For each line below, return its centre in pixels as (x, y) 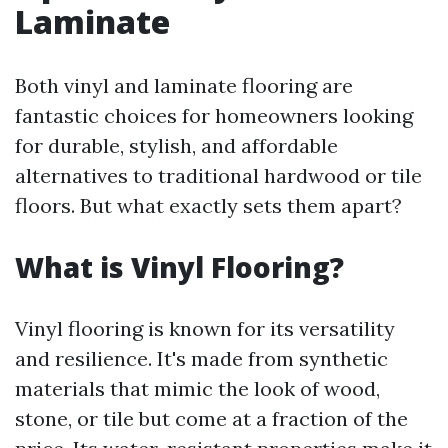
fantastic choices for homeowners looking (214, 115)
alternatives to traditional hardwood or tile (218, 175)
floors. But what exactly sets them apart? (208, 205)
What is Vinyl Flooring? (179, 267)
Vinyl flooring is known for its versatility (205, 328)
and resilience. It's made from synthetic (201, 358)
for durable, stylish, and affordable (176, 145)
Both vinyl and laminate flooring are (184, 85)
